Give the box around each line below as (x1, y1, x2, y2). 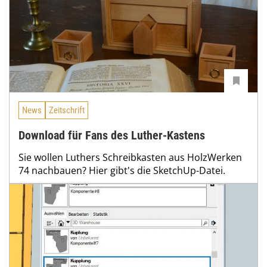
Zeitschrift (49, 104, 85, 116)
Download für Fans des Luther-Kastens (18, 128, 205, 142)
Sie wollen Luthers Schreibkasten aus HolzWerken (18, 150, 242, 164)
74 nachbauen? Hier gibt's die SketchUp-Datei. (18, 163, 225, 177)
